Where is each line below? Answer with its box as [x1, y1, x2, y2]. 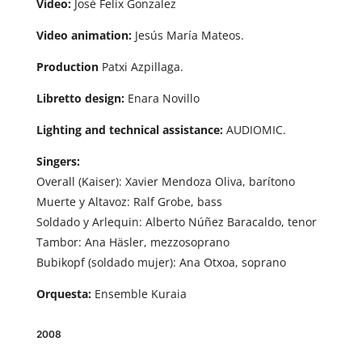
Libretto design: [36, 90, 124, 107]
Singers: [36, 154, 80, 170]
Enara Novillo [124, 90, 200, 107]
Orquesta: [36, 286, 91, 302]
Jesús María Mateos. [131, 27, 244, 44]
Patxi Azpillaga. [98, 59, 183, 75]
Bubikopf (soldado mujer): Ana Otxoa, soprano [36, 255, 286, 271]
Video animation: [36, 27, 132, 44]
